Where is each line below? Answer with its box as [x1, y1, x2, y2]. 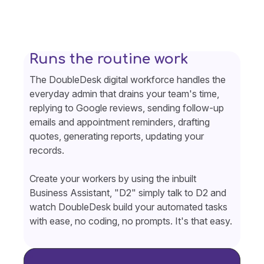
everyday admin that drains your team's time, [29, 87, 219, 100]
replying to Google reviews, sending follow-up [29, 101, 224, 114]
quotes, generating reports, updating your [29, 130, 204, 142]
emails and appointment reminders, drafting [29, 115, 210, 128]
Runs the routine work [29, 51, 193, 67]
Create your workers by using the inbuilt [29, 172, 196, 184]
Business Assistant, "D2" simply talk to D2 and [29, 186, 226, 199]
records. [29, 144, 64, 156]
